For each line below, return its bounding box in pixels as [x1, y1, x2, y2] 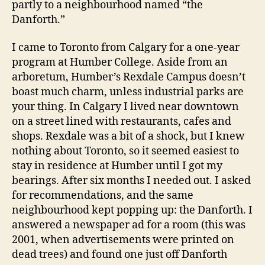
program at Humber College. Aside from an [12, 56, 228, 69]
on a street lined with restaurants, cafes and [12, 115, 231, 128]
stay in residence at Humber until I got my [12, 159, 222, 173]
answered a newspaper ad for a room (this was [12, 218, 245, 232]
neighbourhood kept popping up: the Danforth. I [12, 203, 253, 217]
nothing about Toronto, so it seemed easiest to [12, 144, 239, 158]
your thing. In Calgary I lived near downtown [12, 100, 239, 114]
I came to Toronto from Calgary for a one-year [12, 41, 240, 54]
